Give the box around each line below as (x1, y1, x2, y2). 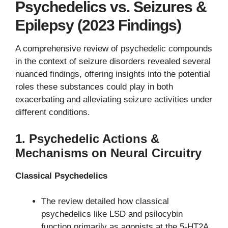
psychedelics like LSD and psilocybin (41, 209, 183, 219)
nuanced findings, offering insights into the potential (15, 69, 210, 79)
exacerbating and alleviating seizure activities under (15, 95, 212, 105)
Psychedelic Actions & (29, 131, 159, 146)
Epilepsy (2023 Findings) (15, 17, 181, 34)
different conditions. (15, 107, 90, 118)
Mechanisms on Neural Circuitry (15, 146, 202, 160)
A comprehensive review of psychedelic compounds (15, 44, 212, 54)
